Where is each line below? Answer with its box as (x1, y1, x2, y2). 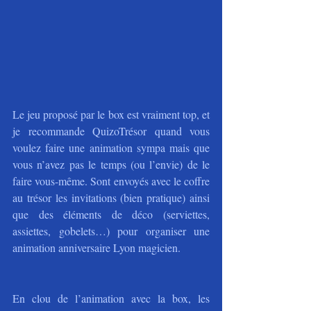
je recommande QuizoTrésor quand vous (12, 124, 210, 139)
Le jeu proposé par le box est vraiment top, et (12, 107, 210, 122)
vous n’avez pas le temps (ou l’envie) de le (12, 157, 210, 172)
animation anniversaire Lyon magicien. (12, 240, 180, 255)
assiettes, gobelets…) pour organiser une (12, 224, 210, 239)
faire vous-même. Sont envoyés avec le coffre (12, 174, 210, 189)
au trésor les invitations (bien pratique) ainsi (12, 190, 210, 205)
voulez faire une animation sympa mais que (12, 140, 210, 155)
